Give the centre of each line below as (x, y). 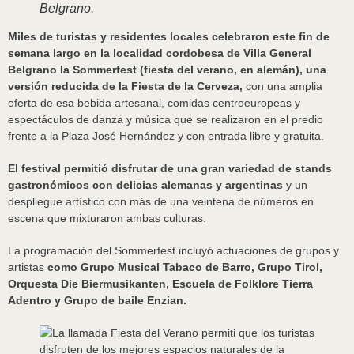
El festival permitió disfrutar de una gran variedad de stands (170, 168)
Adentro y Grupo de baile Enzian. (97, 300)
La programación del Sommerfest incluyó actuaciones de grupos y (173, 250)
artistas (28, 267)
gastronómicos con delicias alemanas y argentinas (145, 185)
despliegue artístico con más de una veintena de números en (161, 201)
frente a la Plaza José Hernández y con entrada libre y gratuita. (166, 136)
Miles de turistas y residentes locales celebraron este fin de (169, 36)
